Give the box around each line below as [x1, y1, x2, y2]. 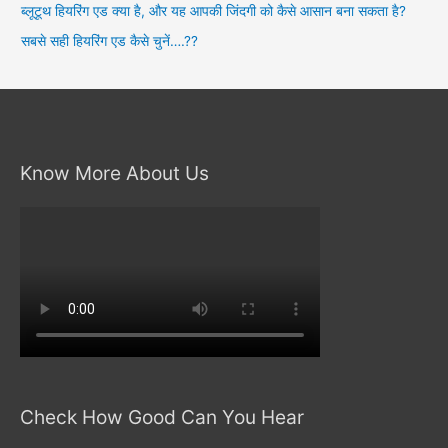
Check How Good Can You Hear [20, 404, 304, 429]
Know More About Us [20, 161, 209, 186]
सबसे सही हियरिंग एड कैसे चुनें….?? [21, 33, 199, 50]
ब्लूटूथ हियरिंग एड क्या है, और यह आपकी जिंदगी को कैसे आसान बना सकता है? [21, 2, 407, 19]
